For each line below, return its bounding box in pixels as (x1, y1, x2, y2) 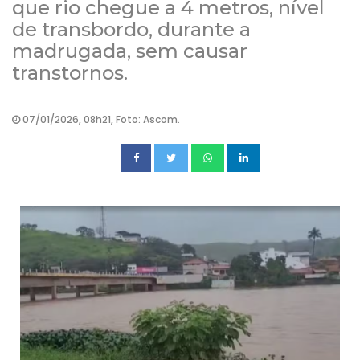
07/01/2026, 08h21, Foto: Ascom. (22, 112, 180, 126)
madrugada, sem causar (12, 39, 247, 63)
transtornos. (12, 60, 128, 84)
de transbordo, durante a (12, 17, 251, 41)
